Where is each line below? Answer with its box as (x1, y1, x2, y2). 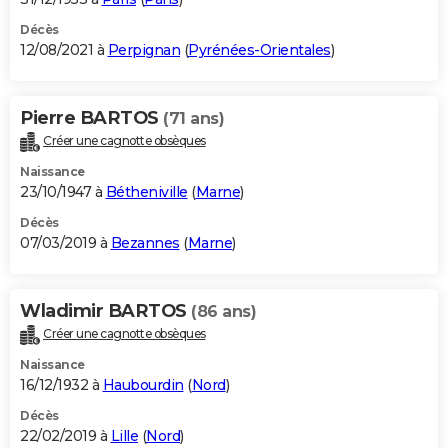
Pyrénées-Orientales (188, 40, 331, 59)
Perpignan (107, 40, 180, 59)
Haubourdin (102, 375, 184, 394)
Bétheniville (105, 182, 188, 201)
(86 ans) (191, 301, 256, 321)
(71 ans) (163, 108, 224, 128)
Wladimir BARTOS (20, 299, 191, 322)
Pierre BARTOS (20, 106, 163, 129)
